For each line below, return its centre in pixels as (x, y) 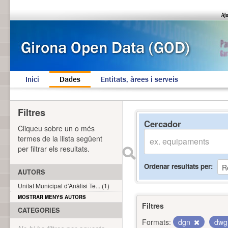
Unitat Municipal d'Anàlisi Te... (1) (64, 186)
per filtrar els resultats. (54, 149)
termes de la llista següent (60, 138)
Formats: (156, 222)
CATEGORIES (39, 210)
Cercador (163, 124)
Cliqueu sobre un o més (56, 128)
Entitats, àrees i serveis (139, 79)
